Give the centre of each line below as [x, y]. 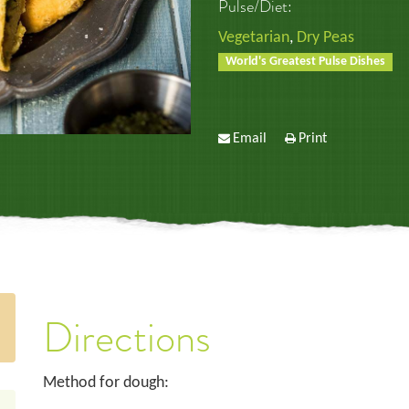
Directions [126, 337]
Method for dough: [105, 383]
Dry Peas [325, 38]
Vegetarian [254, 38]
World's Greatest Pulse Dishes [306, 62]
